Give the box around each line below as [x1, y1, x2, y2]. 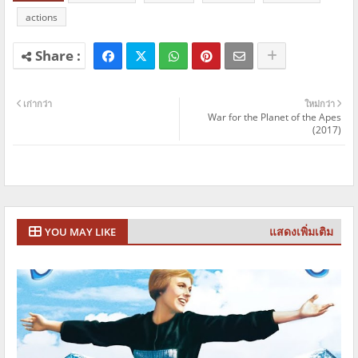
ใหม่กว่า [304, 97, 335, 109]
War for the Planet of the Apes [208, 110, 341, 124]
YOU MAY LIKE [45, 224, 116, 239]
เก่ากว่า [23, 97, 52, 109]
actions [26, 10, 58, 24]
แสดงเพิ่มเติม [269, 224, 333, 239]
